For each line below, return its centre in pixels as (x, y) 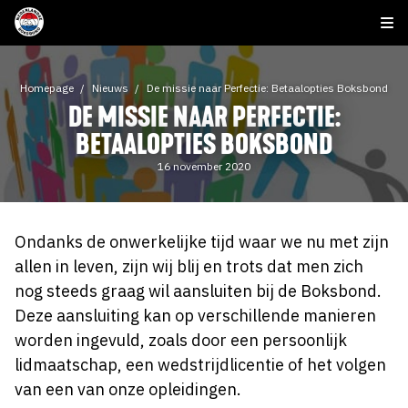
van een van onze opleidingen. (128, 389)
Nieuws (110, 88)
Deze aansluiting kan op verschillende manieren (195, 316)
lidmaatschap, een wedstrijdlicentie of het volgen (200, 365)
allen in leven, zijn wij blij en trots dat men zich (189, 266)
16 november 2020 (204, 166)
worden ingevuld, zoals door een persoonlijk (181, 340)
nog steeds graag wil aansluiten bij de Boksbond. (198, 291)
